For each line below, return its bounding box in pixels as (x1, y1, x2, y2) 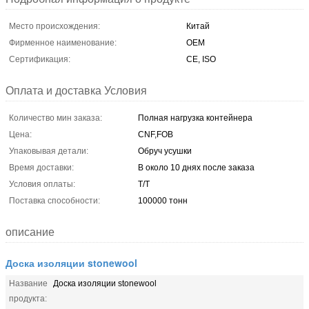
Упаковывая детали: (9, 146, 88, 156)
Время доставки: (9, 162, 74, 172)
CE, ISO (186, 54, 216, 64)
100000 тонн (138, 195, 188, 206)
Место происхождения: (9, 21, 100, 31)
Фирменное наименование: (9, 37, 117, 48)
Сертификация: (9, 54, 70, 64)
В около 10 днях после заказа (138, 162, 255, 172)
